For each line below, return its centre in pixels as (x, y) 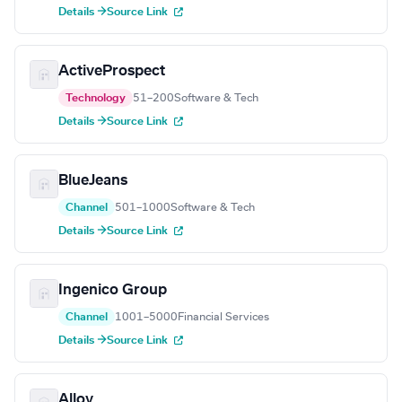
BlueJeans (93, 181)
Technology (96, 98)
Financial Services (223, 317)
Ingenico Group (113, 290)
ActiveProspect (112, 71)
